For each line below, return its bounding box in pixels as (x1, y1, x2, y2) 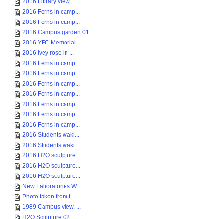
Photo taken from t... (22, 193, 75, 200)
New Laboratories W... (22, 183, 81, 190)
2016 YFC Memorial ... (22, 39, 82, 46)
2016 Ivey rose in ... (22, 49, 74, 56)
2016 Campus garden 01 (22, 29, 89, 36)
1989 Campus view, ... (22, 203, 81, 210)
